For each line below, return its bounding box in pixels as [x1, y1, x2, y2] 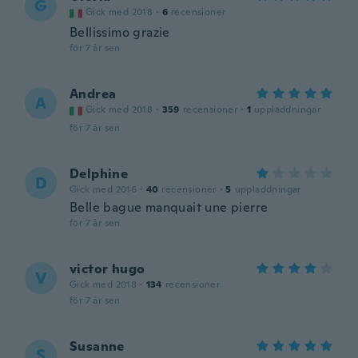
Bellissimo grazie [70, 24, 170, 41]
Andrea [70, 86, 117, 102]
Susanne [70, 338, 125, 355]
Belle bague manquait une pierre [70, 199, 268, 216]
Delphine [70, 165, 129, 182]
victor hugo [70, 261, 145, 277]
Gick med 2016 [70, 183, 137, 196]
